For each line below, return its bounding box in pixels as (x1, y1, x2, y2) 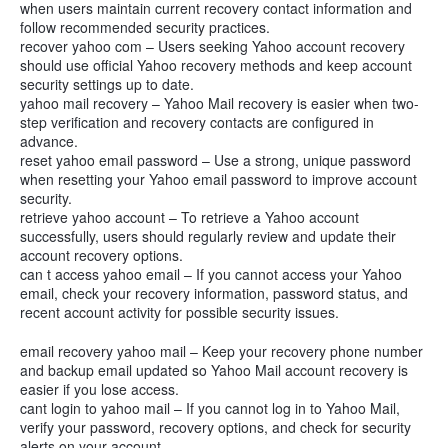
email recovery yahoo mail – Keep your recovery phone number (20, 340, 423, 361)
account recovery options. (20, 245, 183, 265)
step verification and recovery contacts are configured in (20, 112, 374, 132)
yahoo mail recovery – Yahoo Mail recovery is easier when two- (20, 93, 419, 113)
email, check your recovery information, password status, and (20, 283, 408, 303)
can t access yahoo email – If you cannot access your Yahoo (20, 264, 402, 284)
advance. (20, 131, 78, 151)
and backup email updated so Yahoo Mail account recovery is (20, 359, 408, 380)
